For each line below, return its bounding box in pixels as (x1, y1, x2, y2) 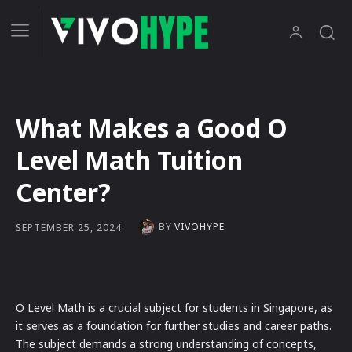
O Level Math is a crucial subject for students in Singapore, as (16, 300, 332, 316)
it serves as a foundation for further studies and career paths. (16, 318, 332, 334)
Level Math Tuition (16, 143, 243, 178)
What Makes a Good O (16, 111, 288, 145)
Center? (16, 175, 111, 210)
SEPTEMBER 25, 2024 (16, 220, 122, 234)
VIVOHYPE (174, 220, 225, 234)
